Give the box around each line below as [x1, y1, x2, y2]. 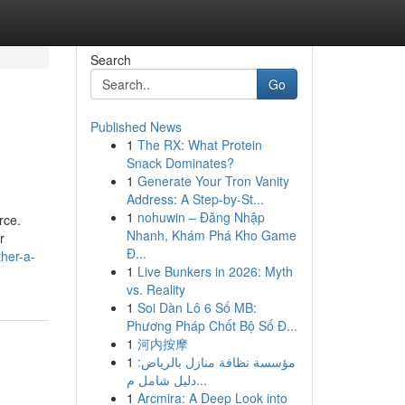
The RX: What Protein [137, 136, 262, 154]
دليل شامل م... [195, 371, 207, 389]
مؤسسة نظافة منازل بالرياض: [137, 353, 296, 371]
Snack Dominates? [126, 154, 234, 172]
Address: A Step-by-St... [126, 190, 264, 208]
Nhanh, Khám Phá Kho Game [126, 226, 297, 244]
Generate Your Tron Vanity [137, 172, 289, 190]
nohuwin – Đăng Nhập [137, 208, 265, 226]
